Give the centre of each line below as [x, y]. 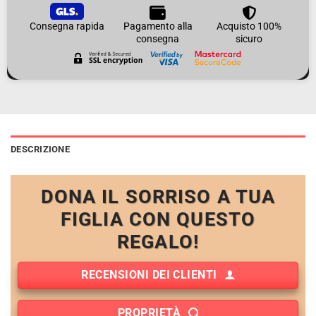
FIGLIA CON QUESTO [158, 220]
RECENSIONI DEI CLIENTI [149, 275]
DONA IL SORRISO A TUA [158, 197]
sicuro [249, 38]
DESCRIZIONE [40, 150]
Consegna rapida [67, 26]
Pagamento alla [158, 26]
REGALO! [158, 242]
